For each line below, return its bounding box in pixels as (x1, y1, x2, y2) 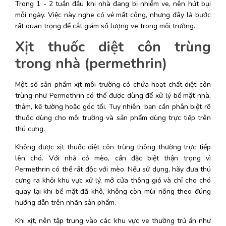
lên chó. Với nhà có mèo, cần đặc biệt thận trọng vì (15, 153, 211, 163)
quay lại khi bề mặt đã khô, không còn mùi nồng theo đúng (15, 186, 211, 196)
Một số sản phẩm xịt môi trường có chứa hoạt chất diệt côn (15, 79, 211, 89)
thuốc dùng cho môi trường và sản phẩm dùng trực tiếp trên (15, 112, 211, 123)
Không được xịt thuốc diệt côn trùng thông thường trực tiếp (15, 142, 211, 152)
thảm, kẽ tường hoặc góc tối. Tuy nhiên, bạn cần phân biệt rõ (15, 101, 211, 111)
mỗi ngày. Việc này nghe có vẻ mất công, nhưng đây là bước (15, 10, 211, 20)
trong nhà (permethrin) (15, 53, 167, 73)
